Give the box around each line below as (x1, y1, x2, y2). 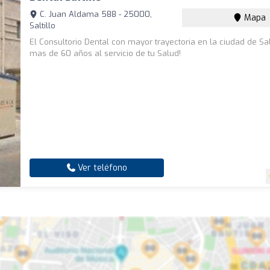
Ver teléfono (75, 162, 127, 174)
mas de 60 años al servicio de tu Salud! (30, 48, 181, 59)
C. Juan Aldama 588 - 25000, (37, 9, 152, 20)
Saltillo (30, 20, 56, 31)
